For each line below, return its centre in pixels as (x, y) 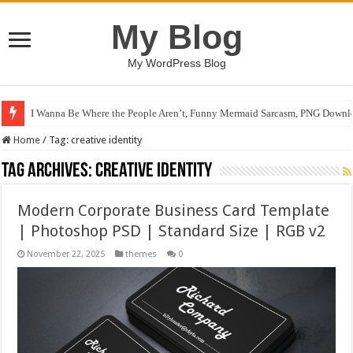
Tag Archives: (49, 171)
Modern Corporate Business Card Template (174, 210)
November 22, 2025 (66, 254)
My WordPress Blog (176, 63)
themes (141, 254)
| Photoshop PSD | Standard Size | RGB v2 (172, 231)
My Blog (176, 37)
